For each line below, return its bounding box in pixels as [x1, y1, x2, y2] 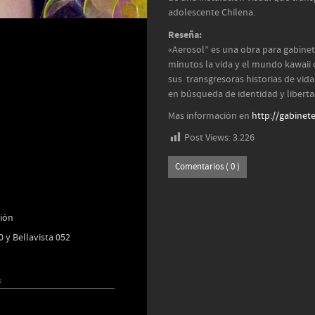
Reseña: [168, 28, 202, 41]
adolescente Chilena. [168, 6, 255, 19]
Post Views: [184, 131, 231, 144]
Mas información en [168, 110, 252, 122]
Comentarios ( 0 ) [175, 161, 240, 173]
